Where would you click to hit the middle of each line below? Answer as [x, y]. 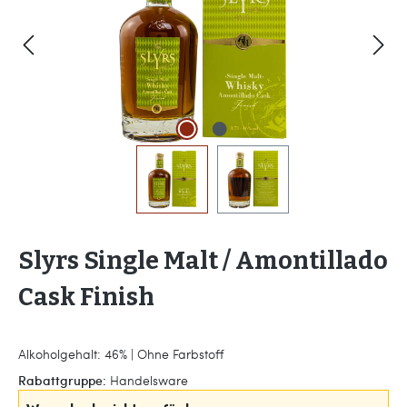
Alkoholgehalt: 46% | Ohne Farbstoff [121, 354]
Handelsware [149, 380]
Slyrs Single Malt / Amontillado [203, 261]
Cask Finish [86, 297]
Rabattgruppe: [62, 380]
